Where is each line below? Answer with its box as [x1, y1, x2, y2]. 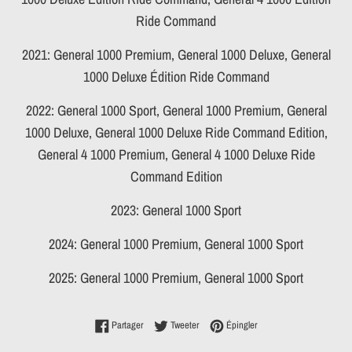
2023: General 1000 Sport [111, 200, 241, 220]
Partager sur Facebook [142, 317, 225, 331]
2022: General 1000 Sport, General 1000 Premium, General [25, 100, 327, 120]
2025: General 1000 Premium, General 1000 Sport [49, 267, 303, 288]
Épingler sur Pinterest [256, 317, 335, 331]
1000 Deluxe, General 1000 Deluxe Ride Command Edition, [24, 122, 328, 142]
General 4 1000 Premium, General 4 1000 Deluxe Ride [37, 144, 315, 164]
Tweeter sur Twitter [198, 317, 266, 331]
